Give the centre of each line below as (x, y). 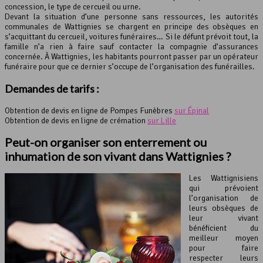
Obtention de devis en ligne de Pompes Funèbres (90, 110)
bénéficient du (224, 228)
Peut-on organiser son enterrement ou (106, 142)
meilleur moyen (224, 238)
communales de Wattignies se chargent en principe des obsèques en (131, 26)
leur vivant (224, 218)
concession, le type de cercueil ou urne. (73, 6)
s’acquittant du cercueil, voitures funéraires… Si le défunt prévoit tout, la (131, 36)
